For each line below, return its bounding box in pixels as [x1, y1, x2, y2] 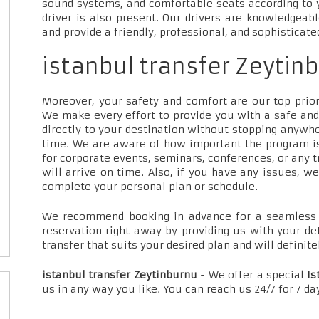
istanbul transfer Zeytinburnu [42, 268, 197, 282]
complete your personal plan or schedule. [42, 180, 258, 194]
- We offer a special [197, 268, 308, 282]
